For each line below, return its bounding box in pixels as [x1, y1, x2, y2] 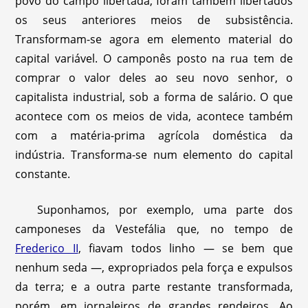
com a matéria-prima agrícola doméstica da [15, 127, 293, 143]
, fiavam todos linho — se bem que [78, 240, 293, 256]
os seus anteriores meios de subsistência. [15, 12, 293, 27]
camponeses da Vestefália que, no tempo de [15, 221, 293, 236]
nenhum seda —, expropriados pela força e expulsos [15, 259, 293, 275]
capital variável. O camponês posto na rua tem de [15, 50, 293, 66]
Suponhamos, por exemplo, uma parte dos [37, 201, 293, 217]
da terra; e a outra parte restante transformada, [15, 278, 293, 294]
